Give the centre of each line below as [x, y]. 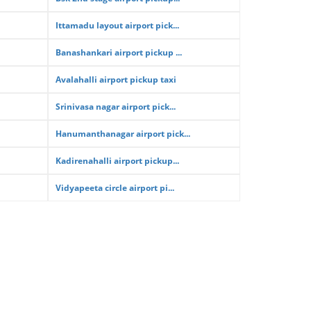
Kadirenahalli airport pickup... [117, 161]
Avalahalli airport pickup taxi [116, 79]
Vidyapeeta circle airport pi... [115, 188]
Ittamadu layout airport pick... [117, 25]
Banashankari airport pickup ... [118, 52]
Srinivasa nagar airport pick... [115, 107]
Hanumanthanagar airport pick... [123, 134]
